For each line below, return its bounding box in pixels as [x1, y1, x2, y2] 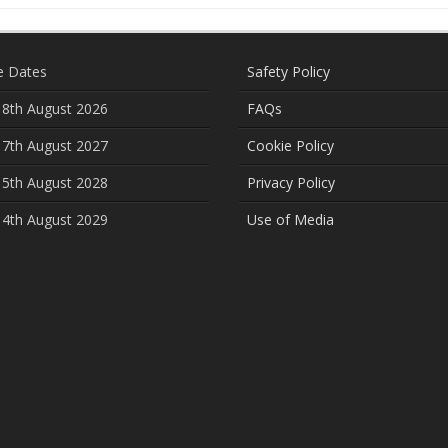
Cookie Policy [247, 136, 334, 156]
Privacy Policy [247, 173, 335, 193]
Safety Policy [247, 62, 330, 82]
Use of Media [247, 210, 334, 230]
